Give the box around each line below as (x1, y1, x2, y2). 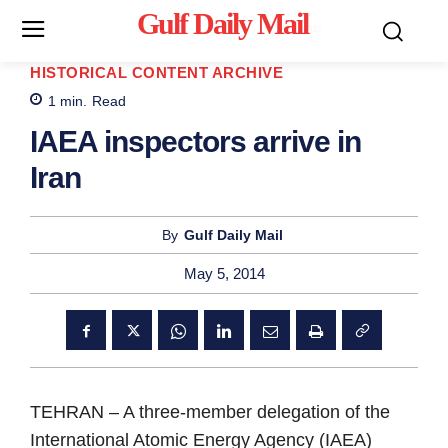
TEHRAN (30, 402, 104, 423)
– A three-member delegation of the (104, 402, 390, 423)
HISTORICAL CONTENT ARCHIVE (30, 63, 283, 81)
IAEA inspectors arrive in (30, 125, 361, 159)
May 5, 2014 (183, 265, 265, 283)
